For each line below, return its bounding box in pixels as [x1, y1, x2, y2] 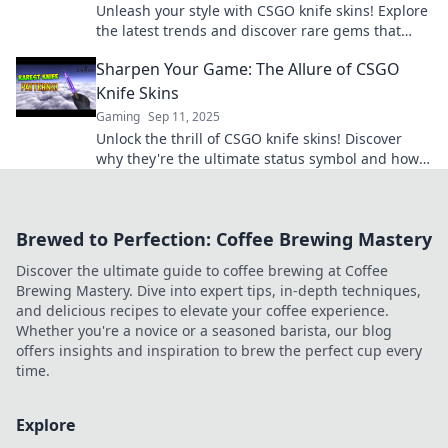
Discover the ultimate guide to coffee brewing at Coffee [16, 261, 388, 280]
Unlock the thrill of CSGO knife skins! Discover [96, 129, 402, 148]
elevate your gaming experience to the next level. [96, 41, 427, 60]
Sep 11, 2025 [148, 108, 220, 125]
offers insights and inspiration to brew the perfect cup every [16, 341, 422, 360]
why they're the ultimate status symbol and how [96, 149, 419, 168]
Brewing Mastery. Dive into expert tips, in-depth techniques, [16, 281, 421, 300]
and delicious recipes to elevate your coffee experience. [16, 301, 389, 320]
